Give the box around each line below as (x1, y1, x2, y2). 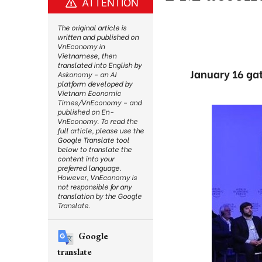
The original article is (57, 22, 126, 32)
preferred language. (57, 163, 121, 173)
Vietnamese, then (57, 50, 116, 60)
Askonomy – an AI (57, 69, 116, 79)
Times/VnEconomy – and (57, 97, 142, 107)
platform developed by (57, 78, 132, 88)
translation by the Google (57, 191, 142, 201)
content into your (57, 153, 114, 163)
